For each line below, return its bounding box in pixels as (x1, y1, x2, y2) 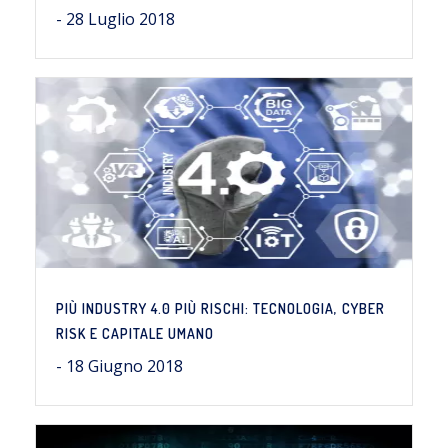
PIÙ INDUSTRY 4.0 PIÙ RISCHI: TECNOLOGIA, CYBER (56, 300, 385, 317)
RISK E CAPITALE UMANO (56, 325, 214, 342)
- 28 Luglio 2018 (56, 8, 175, 30)
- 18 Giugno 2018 (56, 355, 183, 377)
